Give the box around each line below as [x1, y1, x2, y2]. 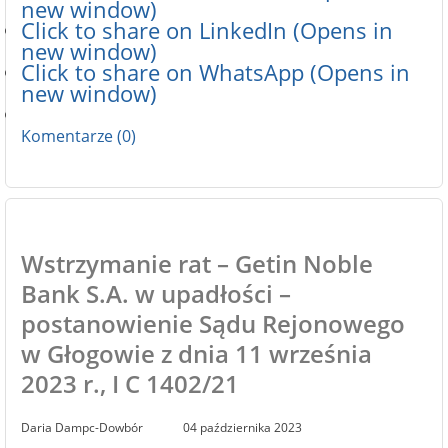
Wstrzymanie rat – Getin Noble [21, 247, 373, 280]
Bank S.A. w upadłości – [21, 277, 291, 310]
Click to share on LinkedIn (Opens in [21, 15, 393, 46]
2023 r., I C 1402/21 [21, 367, 239, 400]
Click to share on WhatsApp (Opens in [21, 57, 410, 88]
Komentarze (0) [21, 125, 136, 147]
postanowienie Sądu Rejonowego [21, 307, 405, 340]
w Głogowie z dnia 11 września [21, 337, 372, 370]
